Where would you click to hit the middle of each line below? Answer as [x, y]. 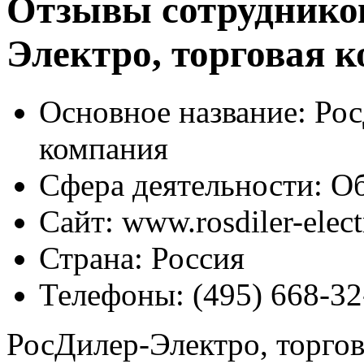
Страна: [91, 258]
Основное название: [173, 111]
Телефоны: [112, 294]
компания [104, 148]
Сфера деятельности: [181, 184]
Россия [194, 258]
